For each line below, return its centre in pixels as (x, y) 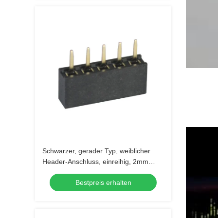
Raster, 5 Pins (64, 172)
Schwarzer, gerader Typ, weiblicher (96, 151)
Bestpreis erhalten (103, 182)
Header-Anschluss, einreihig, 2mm (95, 162)
